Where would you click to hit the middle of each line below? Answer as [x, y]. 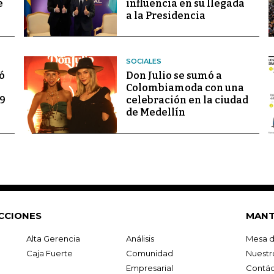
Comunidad [149, 254]
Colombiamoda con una [185, 88]
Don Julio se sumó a [174, 76]
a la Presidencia [165, 16]
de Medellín [155, 113]
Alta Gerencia [54, 239]
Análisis [140, 239]
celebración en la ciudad [187, 100]
